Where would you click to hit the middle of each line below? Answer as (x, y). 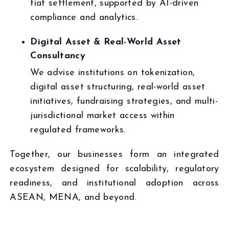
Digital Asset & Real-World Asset (106, 42)
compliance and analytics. (84, 18)
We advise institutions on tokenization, (113, 73)
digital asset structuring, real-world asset (118, 87)
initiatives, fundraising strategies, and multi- (124, 101)
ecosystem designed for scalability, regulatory (114, 169)
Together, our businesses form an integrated (114, 155)
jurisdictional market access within (102, 116)
